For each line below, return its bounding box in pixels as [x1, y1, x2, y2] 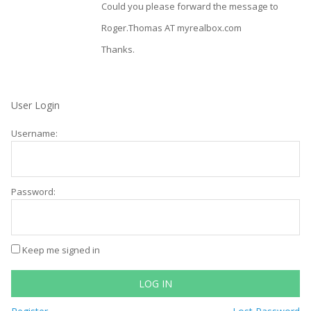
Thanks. [101, 43, 135, 56]
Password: [11, 185, 56, 198]
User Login [11, 99, 60, 112]
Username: [11, 127, 58, 140]
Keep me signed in [22, 244, 100, 256]
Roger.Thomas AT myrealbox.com [101, 22, 242, 34]
